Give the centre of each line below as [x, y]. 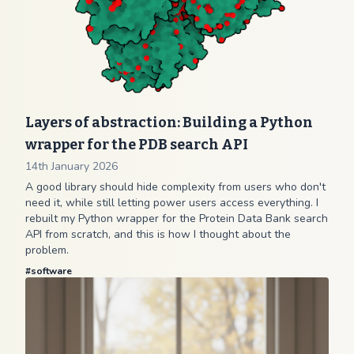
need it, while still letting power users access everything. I [172, 203]
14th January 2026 [72, 166]
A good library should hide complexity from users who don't [175, 187]
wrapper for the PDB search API [137, 145]
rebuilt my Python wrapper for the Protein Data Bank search [177, 218]
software [51, 271]
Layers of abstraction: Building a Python [169, 122]
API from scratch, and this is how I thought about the [158, 234]
